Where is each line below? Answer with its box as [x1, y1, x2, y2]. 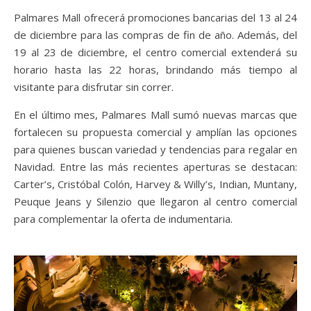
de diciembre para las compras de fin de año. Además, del [14, 27, 297, 42]
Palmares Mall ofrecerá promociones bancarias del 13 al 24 [14, 10, 297, 24]
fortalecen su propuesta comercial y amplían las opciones [14, 124, 297, 139]
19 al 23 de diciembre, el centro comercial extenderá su [14, 44, 297, 59]
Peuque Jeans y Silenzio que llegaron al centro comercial [14, 194, 297, 208]
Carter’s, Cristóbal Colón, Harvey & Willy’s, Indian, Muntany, [14, 176, 297, 191]
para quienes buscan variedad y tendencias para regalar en [14, 142, 297, 156]
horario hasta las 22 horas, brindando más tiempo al [14, 62, 297, 76]
